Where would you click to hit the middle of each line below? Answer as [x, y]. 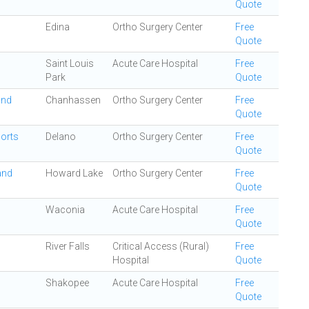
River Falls [68, 246]
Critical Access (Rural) [161, 246]
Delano [61, 137]
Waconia [65, 210]
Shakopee [67, 283]
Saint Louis [70, 63]
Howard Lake [74, 173]
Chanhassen [73, 100]
